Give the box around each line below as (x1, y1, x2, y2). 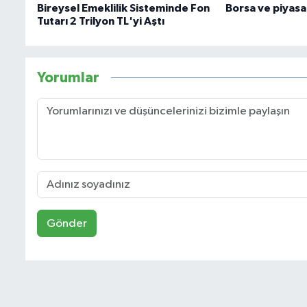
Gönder (47, 217, 87, 230)
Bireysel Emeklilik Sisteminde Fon (37, 3, 210, 14)
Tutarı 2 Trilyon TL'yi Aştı (37, 16, 165, 27)
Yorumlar (37, 70, 100, 85)
